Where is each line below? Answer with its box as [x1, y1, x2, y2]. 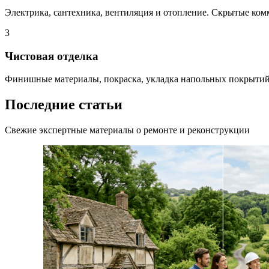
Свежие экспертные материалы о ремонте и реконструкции [5, 125, 250, 136]
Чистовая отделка [5, 49, 98, 62]
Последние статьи [5, 97, 122, 113]
